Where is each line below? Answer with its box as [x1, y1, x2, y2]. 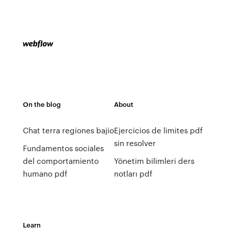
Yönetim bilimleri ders [113, 155, 194, 166]
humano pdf [22, 168, 67, 179]
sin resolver [113, 137, 156, 149]
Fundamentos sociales [22, 142, 104, 154]
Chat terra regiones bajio [22, 125, 114, 136]
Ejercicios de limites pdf [113, 125, 203, 136]
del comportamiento [22, 155, 99, 166]
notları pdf [113, 168, 152, 179]
